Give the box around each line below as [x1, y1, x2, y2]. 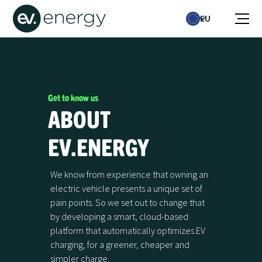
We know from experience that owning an [50, 168, 209, 180]
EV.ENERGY [48, 132, 150, 161]
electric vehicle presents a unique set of [50, 182, 203, 194]
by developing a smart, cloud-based [50, 211, 189, 222]
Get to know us [48, 91, 99, 103]
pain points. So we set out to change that [50, 196, 205, 208]
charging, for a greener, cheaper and [50, 239, 190, 250]
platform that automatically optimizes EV [50, 225, 206, 236]
